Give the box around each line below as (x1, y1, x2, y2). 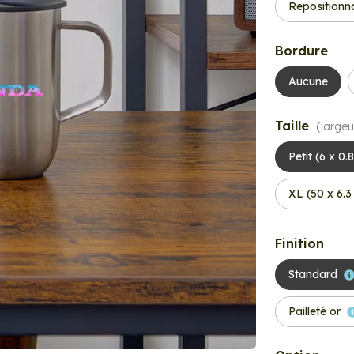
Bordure (275, 43, 328, 58)
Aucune (288, 74, 328, 88)
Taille (275, 118, 313, 134)
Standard (288, 267, 337, 281)
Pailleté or (288, 304, 341, 318)
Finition (275, 235, 324, 251)
